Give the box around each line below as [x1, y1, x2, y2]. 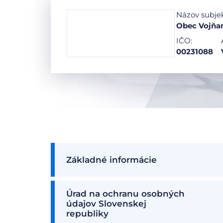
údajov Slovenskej [66, 199, 146, 209]
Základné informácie [66, 155, 157, 165]
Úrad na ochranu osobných [66, 189, 185, 199]
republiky [66, 209, 109, 219]
